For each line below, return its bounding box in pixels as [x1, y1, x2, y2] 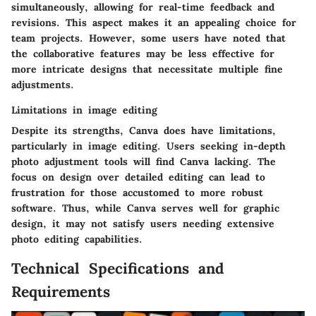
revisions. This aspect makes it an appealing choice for [11, 16, 296, 30]
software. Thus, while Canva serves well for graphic [11, 202, 279, 215]
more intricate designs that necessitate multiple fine [11, 63, 283, 76]
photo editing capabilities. [11, 233, 142, 246]
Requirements [11, 282, 110, 302]
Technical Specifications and [11, 259, 224, 279]
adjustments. [11, 78, 74, 92]
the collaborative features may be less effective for [11, 47, 274, 61]
